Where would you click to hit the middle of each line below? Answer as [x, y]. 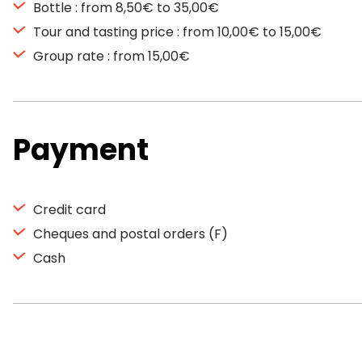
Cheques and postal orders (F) [129, 234]
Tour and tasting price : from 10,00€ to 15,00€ [176, 32]
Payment [81, 150]
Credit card [68, 210]
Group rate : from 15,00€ [110, 56]
